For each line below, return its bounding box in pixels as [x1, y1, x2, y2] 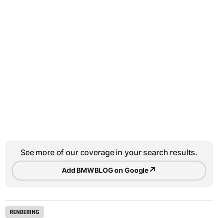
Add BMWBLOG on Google [62, 166, 149, 175]
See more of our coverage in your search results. [20, 147, 198, 157]
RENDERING [10, 208, 39, 216]
